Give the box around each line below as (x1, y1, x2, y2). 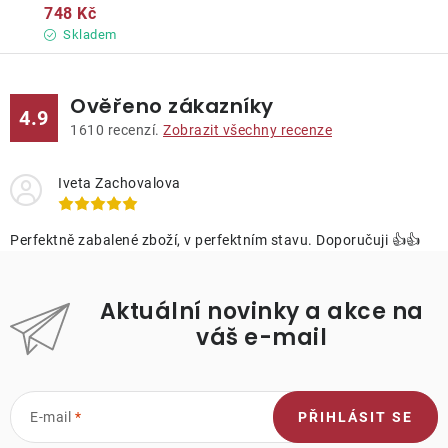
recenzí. (104, 122, 163, 139)
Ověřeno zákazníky (70, 92, 274, 121)
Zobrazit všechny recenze (163, 122, 332, 139)
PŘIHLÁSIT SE (298, 409, 413, 426)
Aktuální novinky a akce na (99, 296, 424, 328)
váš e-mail (196, 322, 327, 354)
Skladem (59, 27, 117, 43)
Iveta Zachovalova (58, 175, 181, 192)
